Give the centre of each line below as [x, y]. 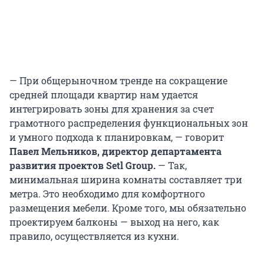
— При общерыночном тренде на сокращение [118, 81]
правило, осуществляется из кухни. [94, 236]
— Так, [171, 166]
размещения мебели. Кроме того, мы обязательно [128, 208]
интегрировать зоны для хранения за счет [112, 109]
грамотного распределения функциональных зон [129, 123]
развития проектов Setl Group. [82, 166]
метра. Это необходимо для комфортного [107, 194]
